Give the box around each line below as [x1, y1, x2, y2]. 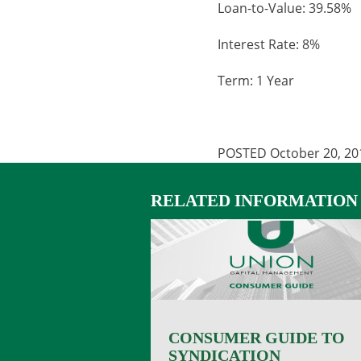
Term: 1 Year [218, 72, 295, 90]
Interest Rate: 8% [218, 35, 321, 54]
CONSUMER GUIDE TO [168, 328, 345, 346]
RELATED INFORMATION [151, 191, 358, 211]
